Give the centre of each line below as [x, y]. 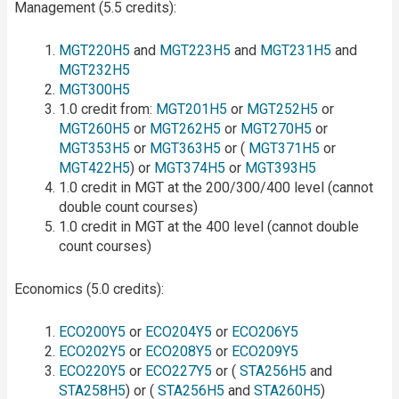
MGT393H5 [281, 167]
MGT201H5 [191, 109]
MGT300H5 [94, 89]
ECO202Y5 [92, 351]
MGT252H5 [282, 109]
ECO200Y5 [92, 331]
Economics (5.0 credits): [89, 289]
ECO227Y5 [179, 370]
